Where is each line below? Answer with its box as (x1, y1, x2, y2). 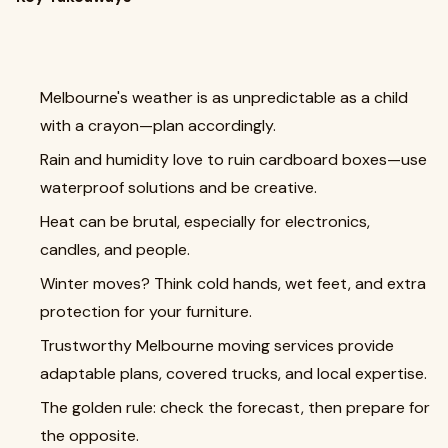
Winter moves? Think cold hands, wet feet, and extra (40, 272, 426, 294)
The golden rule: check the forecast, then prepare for (40, 396, 430, 418)
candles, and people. (40, 238, 190, 260)
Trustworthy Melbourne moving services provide (40, 334, 394, 356)
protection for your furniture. (40, 300, 252, 322)
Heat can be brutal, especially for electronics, (40, 210, 370, 232)
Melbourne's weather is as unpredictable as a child (40, 86, 408, 108)
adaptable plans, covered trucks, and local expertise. (40, 362, 427, 384)
